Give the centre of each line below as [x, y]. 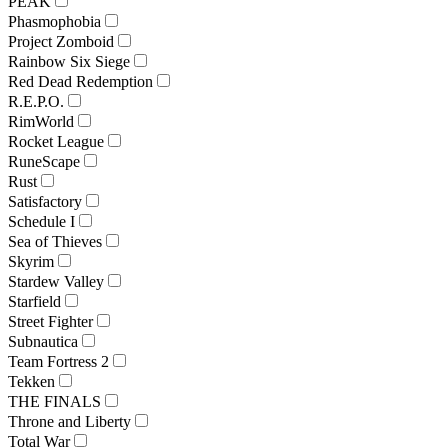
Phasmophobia [54, 21]
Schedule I [41, 221]
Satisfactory [45, 201]
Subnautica [43, 341]
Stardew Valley [56, 281]
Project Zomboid [61, 41]
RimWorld [41, 121]
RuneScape [44, 161]
